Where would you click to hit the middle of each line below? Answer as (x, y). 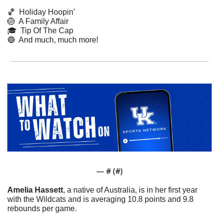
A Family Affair (42, 21)
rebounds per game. (42, 208)
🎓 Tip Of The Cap (40, 30)
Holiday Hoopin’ (45, 12)
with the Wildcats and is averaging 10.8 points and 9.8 (100, 199)
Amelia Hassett (35, 190)
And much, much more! (57, 40)
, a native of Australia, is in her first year (130, 190)
